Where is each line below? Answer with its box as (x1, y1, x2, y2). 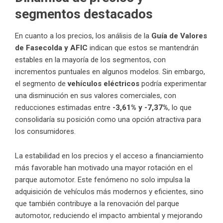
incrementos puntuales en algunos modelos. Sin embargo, (15, 67, 205, 76)
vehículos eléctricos (68, 79, 139, 88)
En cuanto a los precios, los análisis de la (15, 31, 151, 40)
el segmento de (15, 79, 68, 88)
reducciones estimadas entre (15, 103, 112, 112)
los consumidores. (15, 126, 76, 136)
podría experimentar (139, 79, 207, 88)
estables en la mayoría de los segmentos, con (15, 55, 166, 64)
